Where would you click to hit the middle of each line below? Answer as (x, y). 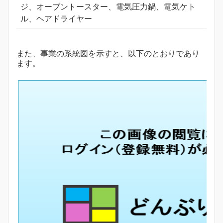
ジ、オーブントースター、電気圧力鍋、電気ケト (108, 7)
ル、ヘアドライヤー (56, 19)
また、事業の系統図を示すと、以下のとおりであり (108, 54)
